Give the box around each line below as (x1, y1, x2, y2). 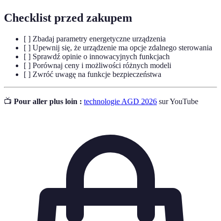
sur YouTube (157, 97, 198, 106)
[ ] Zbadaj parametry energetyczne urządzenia (24, 35, 166, 43)
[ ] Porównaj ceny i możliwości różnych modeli (24, 61, 171, 70)
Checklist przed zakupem (4, 11, 132, 25)
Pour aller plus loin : (14, 97, 82, 106)
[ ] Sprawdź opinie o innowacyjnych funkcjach (24, 52, 170, 61)
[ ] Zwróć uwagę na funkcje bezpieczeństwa (24, 70, 161, 79)
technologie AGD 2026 (84, 97, 157, 106)
